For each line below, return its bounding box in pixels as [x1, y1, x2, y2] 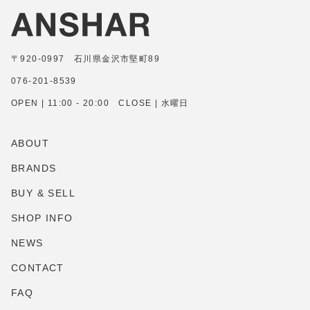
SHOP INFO [11, 212, 73, 224]
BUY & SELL [11, 188, 75, 199]
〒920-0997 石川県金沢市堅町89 [11, 54, 160, 64]
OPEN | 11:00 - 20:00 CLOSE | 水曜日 [11, 98, 189, 109]
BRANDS [11, 163, 57, 174]
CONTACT [11, 262, 64, 274]
